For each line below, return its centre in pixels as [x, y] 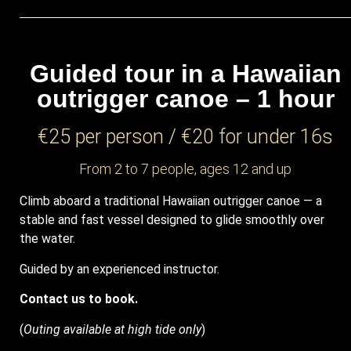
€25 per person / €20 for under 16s [185, 137]
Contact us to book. [79, 299]
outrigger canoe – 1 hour [185, 99]
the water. [47, 239]
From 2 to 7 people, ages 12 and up [185, 169]
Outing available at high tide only [112, 329]
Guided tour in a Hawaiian [185, 74]
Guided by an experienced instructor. [119, 269]
